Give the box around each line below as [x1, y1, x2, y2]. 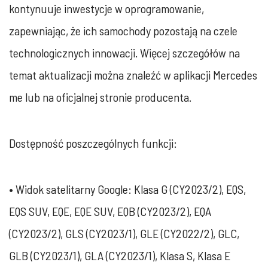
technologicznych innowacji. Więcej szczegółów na [9, 45, 240, 60]
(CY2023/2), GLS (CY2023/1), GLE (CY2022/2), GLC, [9, 226, 239, 240]
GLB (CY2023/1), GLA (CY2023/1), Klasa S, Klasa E [9, 248, 230, 263]
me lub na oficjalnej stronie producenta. [9, 90, 191, 104]
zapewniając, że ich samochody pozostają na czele [9, 23, 237, 38]
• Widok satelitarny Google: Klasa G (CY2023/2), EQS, [9, 182, 246, 196]
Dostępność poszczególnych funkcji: [9, 136, 177, 150]
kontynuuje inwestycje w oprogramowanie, [9, 1, 204, 16]
